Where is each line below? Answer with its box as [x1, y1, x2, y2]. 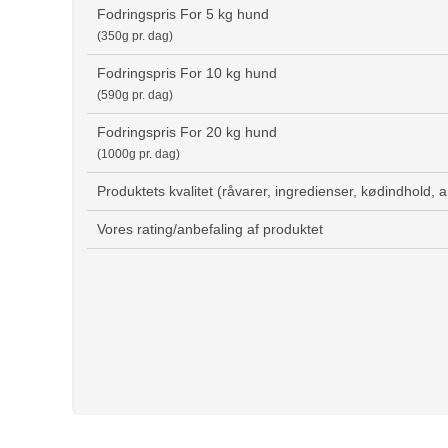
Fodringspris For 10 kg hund [97, 65, 277, 81]
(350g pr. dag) [97, 29, 173, 42]
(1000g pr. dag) [97, 147, 180, 160]
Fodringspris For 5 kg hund [97, 6, 269, 22]
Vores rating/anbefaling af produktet [97, 221, 323, 237]
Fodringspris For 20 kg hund [97, 124, 277, 140]
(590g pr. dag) [97, 88, 173, 101]
